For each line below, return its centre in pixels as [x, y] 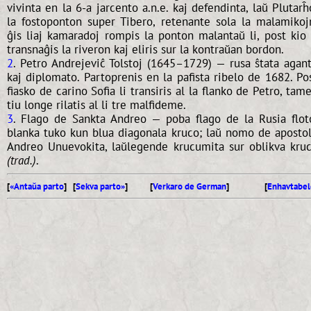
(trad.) [22, 160]
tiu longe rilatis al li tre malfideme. [96, 104]
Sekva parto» [100, 186]
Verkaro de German [189, 186]
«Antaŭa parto [37, 186]
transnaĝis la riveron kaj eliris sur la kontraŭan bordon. [145, 49]
